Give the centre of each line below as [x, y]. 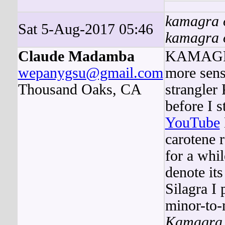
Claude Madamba [76, 56]
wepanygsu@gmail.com [90, 73]
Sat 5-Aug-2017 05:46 [85, 29]
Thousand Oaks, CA [80, 89]
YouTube [192, 123]
